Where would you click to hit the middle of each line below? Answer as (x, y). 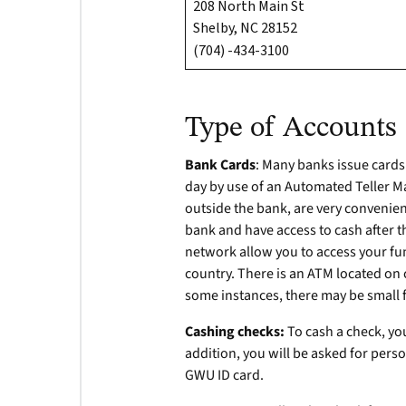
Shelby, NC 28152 (246, 28)
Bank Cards (221, 165)
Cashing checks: (235, 332)
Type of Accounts (291, 129)
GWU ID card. (225, 375)
